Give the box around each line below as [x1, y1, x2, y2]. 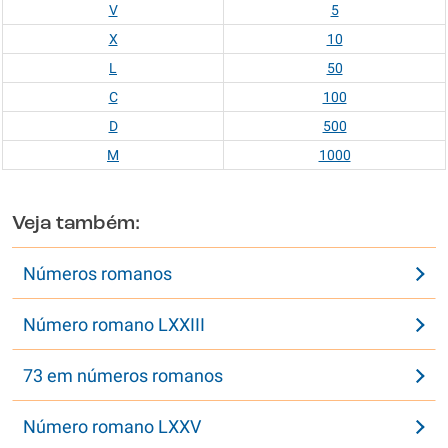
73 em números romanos [23, 365, 223, 386]
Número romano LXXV [23, 416, 201, 437]
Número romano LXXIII [23, 314, 205, 335]
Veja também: [12, 214, 140, 234]
